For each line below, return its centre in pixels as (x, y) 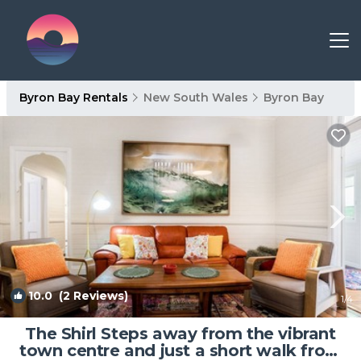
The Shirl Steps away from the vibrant (180, 334)
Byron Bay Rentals (75, 98)
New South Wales (196, 98)
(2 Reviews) (90, 296)
